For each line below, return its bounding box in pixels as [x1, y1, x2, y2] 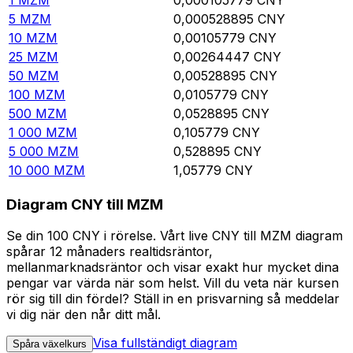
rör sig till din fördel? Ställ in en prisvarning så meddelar [6, 291, 340, 307]
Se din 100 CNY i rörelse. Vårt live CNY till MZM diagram [6, 228, 343, 244]
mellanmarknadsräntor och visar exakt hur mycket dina [6, 259, 339, 276]
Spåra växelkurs [13, 338, 87, 351]
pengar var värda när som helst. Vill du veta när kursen [6, 275, 339, 292]
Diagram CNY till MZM [6, 195, 163, 214]
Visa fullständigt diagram [93, 335, 237, 351]
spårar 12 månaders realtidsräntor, [6, 243, 213, 260]
